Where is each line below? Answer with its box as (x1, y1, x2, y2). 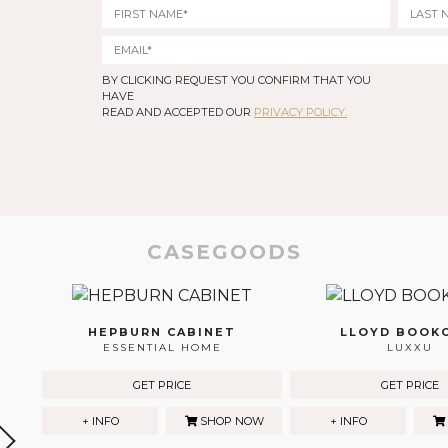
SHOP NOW (196, 414, 264, 429)
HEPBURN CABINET (88, 325, 236, 340)
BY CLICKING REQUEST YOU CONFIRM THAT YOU (102, 73, 371, 88)
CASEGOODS (146, 240, 302, 265)
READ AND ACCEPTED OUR (102, 105, 254, 120)
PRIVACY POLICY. (254, 105, 347, 120)
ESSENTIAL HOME (102, 341, 222, 355)
